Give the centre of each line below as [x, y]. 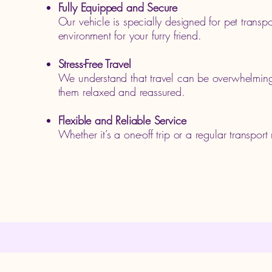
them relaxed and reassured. [121, 92]
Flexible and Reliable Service [122, 120]
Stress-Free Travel [94, 64]
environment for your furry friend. [130, 35]
